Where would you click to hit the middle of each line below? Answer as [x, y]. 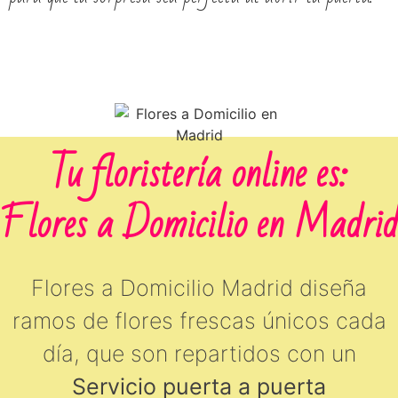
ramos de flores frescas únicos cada [199, 321]
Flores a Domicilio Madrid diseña [199, 288]
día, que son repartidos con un [199, 354]
